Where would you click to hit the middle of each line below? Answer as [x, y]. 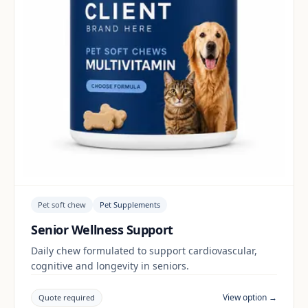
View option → [250, 298]
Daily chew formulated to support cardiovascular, [144, 250]
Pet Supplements [130, 204]
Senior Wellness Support [102, 229]
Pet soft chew [62, 204]
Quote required [67, 298]
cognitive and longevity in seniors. [110, 265]
